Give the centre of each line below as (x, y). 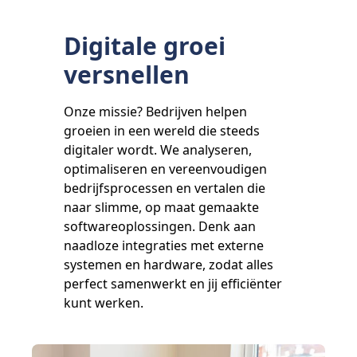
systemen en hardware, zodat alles (169, 265)
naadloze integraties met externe (164, 245)
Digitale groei (145, 46)
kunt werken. (104, 303)
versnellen (127, 75)
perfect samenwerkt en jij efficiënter (173, 284)
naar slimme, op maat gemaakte (161, 207)
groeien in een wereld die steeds (162, 131)
